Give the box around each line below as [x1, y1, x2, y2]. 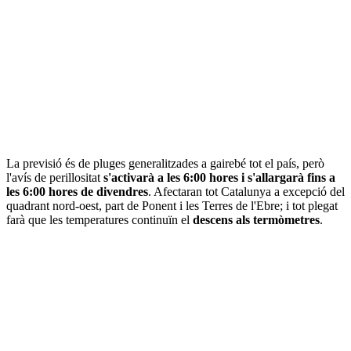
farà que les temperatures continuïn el [6, 212, 193, 226]
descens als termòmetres [193, 212, 320, 226]
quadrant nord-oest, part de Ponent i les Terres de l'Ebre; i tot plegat [6, 198, 338, 212]
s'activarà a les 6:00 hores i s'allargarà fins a [103, 170, 335, 184]
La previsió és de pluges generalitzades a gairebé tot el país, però [6, 156, 324, 170]
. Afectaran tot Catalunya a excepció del [148, 184, 345, 198]
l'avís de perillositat [6, 170, 103, 184]
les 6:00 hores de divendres [6, 184, 148, 198]
